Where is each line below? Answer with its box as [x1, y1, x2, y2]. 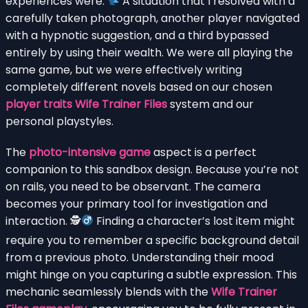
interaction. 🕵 [5, 212, 81, 229]
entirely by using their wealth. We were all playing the [5, 44, 293, 60]
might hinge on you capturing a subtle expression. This [5, 266, 297, 283]
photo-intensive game [29, 144, 151, 160]
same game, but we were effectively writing [5, 61, 242, 78]
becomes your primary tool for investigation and [5, 195, 267, 212]
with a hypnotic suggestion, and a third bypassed [5, 27, 269, 43]
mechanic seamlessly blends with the [5, 283, 211, 300]
